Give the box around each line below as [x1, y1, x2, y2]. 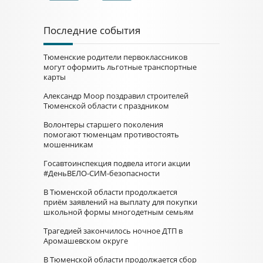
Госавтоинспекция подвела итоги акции [43, 158, 190, 168]
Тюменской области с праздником [43, 100, 169, 111]
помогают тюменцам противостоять [43, 129, 179, 140]
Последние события [43, 23, 140, 37]
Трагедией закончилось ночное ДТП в [43, 225, 183, 236]
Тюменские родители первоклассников [43, 52, 187, 62]
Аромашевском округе [43, 235, 128, 246]
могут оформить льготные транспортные [43, 62, 197, 72]
